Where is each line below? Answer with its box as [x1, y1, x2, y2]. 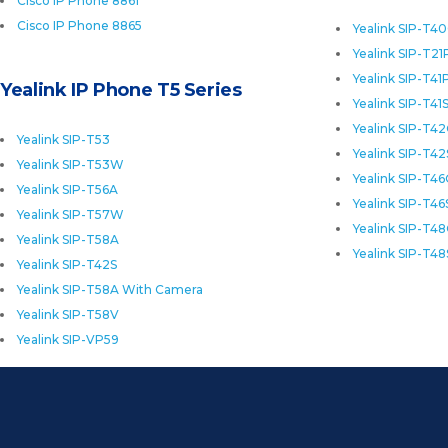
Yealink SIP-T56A [17, 182, 118, 197]
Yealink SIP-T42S [17, 257, 117, 272]
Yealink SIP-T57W [17, 207, 124, 222]
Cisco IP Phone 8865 [17, 18, 142, 33]
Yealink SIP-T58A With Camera [17, 282, 203, 297]
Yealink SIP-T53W [17, 157, 124, 172]
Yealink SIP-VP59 [17, 332, 119, 347]
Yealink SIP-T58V [17, 307, 119, 322]
